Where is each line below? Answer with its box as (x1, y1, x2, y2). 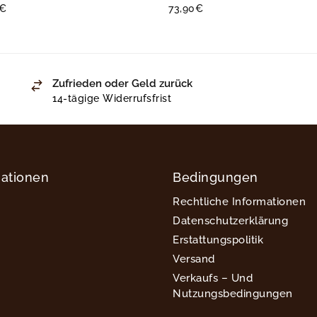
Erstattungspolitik (173, 233, 263, 246)
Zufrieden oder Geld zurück (52, 76, 193, 90)
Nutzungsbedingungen (173, 287, 293, 300)
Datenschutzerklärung (173, 214, 288, 227)
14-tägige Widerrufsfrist (52, 93, 172, 105)
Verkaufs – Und (173, 271, 253, 284)
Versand (173, 252, 215, 265)
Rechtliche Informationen (173, 195, 306, 208)
